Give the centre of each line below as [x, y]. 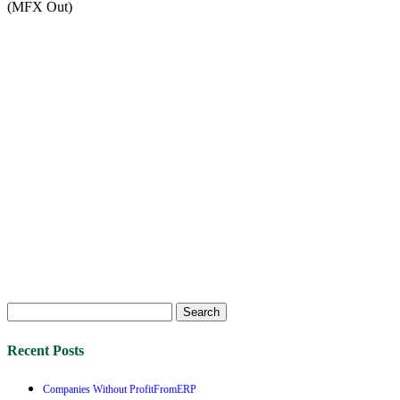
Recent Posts [46, 351]
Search [25, 309]
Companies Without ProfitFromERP [120, 390]
